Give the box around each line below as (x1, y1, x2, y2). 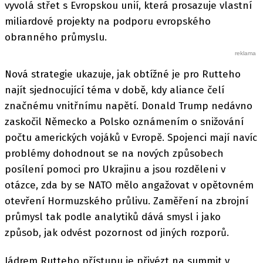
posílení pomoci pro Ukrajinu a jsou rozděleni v (5, 163, 225, 176)
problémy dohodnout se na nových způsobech (5, 147, 224, 160)
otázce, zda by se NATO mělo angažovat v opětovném (5, 178, 254, 191)
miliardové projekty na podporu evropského (5, 15, 211, 28)
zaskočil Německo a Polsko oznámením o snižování (5, 115, 244, 128)
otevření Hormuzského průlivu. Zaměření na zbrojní (5, 194, 248, 207)
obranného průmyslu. (5, 31, 107, 43)
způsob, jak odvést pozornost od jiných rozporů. (5, 226, 229, 239)
